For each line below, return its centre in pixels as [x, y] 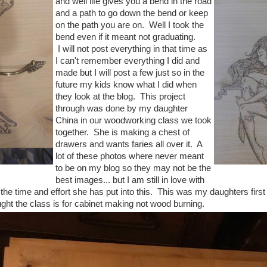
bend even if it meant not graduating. [127, 37]
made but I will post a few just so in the [130, 73]
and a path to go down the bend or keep [132, 13]
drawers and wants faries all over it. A [129, 145]
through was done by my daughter [122, 109]
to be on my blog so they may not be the [133, 168]
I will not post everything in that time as [131, 49]
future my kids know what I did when [126, 85]
